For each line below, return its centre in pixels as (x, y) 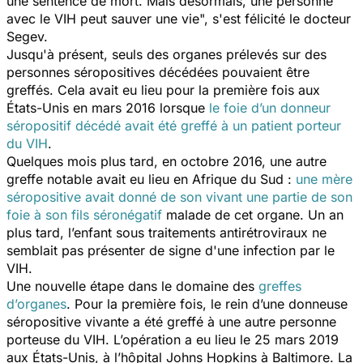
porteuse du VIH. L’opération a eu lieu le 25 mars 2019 (173, 339)
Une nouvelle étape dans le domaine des (132, 286)
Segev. (27, 36)
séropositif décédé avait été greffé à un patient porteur (174, 125)
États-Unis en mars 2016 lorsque (108, 107)
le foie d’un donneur (270, 107)
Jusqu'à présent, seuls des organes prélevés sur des (167, 54)
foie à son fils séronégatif (84, 214)
